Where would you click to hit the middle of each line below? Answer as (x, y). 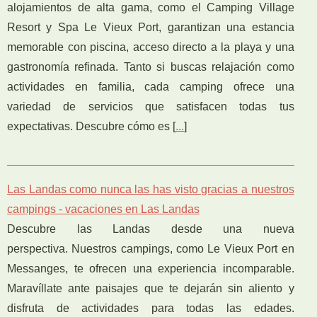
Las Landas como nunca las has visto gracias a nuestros (151, 189)
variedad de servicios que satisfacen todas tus (151, 106)
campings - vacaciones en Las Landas (103, 209)
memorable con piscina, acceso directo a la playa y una (151, 47)
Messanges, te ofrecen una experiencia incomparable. (151, 268)
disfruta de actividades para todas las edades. (151, 308)
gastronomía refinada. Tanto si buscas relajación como (151, 67)
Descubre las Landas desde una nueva (151, 229)
